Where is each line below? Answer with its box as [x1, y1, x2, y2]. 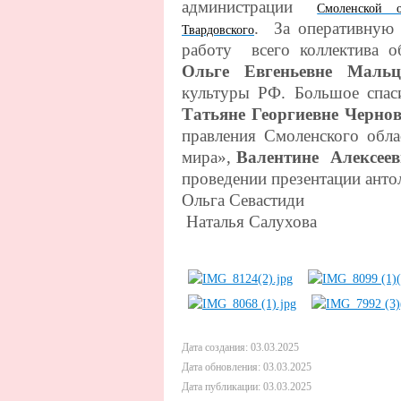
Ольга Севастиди [182, 190, 304, 209]
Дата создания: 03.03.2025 [182, 340, 299, 354]
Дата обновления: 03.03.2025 [182, 360, 311, 373]
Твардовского [182, 22, 254, 37]
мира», [182, 147, 237, 166]
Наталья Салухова [186, 211, 335, 231]
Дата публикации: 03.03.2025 [182, 380, 311, 393]
